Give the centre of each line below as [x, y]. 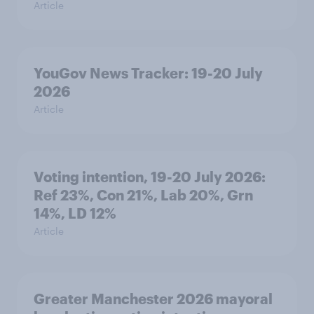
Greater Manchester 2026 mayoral [153, 299]
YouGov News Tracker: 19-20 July [148, 73]
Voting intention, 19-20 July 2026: [150, 177]
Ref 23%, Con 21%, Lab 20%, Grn [143, 195]
